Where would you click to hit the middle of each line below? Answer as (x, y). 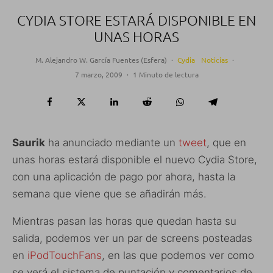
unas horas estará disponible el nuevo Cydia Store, (135, 160)
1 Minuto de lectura (165, 75)
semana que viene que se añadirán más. (109, 194)
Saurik (29, 143)
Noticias (214, 60)
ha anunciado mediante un (112, 143)
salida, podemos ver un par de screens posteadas (132, 239)
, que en (226, 143)
